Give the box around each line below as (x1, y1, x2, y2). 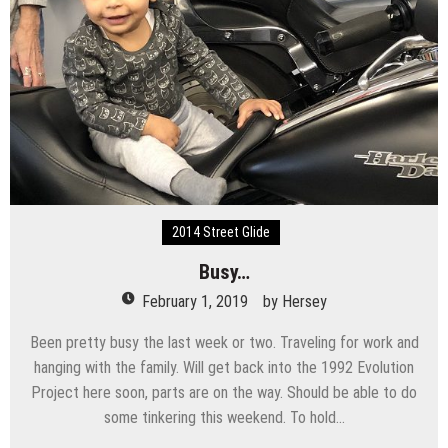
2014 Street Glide (171, 224, 270, 241)
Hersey (281, 292, 327, 312)
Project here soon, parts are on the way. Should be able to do (31, 383, 417, 403)
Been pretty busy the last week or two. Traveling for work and (29, 333, 419, 353)
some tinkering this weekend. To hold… (103, 408, 345, 428)
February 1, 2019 (141, 292, 248, 312)
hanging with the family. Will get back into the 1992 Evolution (34, 358, 414, 378)
